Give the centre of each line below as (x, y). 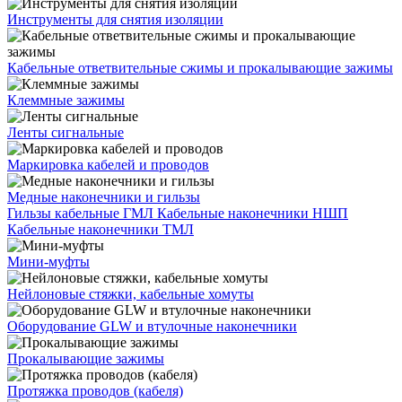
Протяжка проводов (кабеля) (95, 391)
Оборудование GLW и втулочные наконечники (152, 326)
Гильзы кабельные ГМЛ (82, 213)
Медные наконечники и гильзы (104, 197)
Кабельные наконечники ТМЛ (100, 229)
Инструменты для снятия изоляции (115, 19)
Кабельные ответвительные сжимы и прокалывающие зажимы (200, 68)
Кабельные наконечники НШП (253, 213)
